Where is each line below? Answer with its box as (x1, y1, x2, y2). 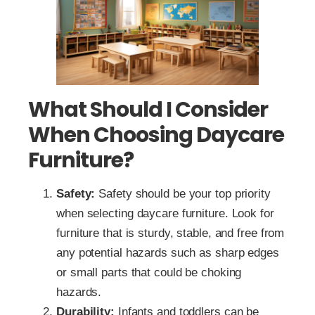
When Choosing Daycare (28, 120, 284, 150)
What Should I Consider (28, 94, 268, 124)
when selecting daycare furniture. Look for (56, 206, 274, 220)
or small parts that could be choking (56, 265, 242, 279)
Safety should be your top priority (95, 186, 271, 200)
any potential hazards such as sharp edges (56, 245, 279, 259)
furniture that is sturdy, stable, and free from (56, 226, 285, 240)
